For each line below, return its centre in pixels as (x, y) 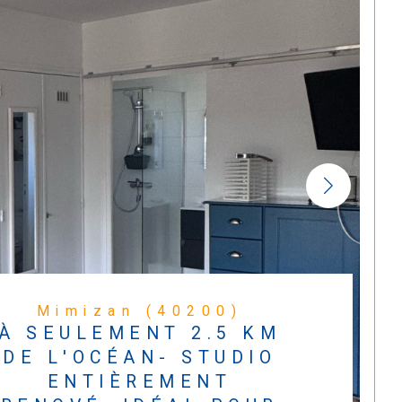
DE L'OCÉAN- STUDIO (140, 358)
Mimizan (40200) (149, 311)
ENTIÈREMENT (140, 382)
